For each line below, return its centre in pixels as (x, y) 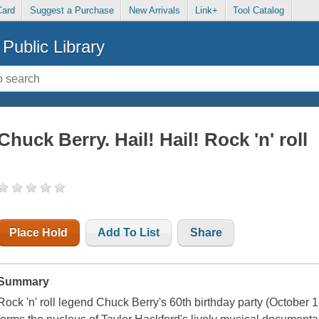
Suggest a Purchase (72, 11)
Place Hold (39, 233)
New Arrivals (154, 11)
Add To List (129, 233)
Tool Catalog (259, 11)
